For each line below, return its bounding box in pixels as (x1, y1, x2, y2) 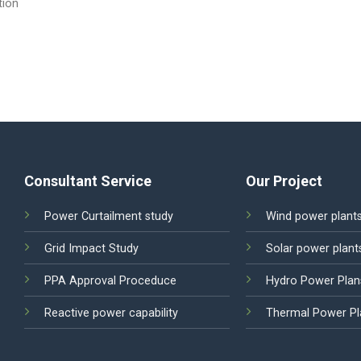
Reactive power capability (44, 305, 179, 320)
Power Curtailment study (44, 209, 174, 223)
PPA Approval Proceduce (44, 273, 177, 288)
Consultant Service (24, 172, 152, 189)
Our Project (245, 172, 322, 189)
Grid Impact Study (44, 241, 139, 255)
